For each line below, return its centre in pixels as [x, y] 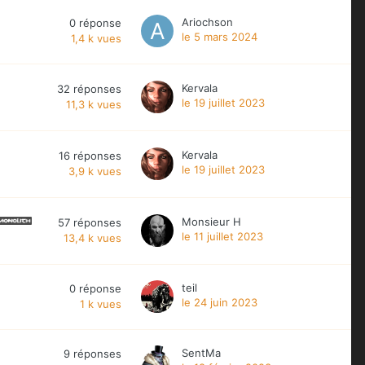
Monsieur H [211, 221]
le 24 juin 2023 [220, 302]
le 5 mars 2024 [220, 36]
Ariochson [207, 22]
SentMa [201, 352]
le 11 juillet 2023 [222, 236]
